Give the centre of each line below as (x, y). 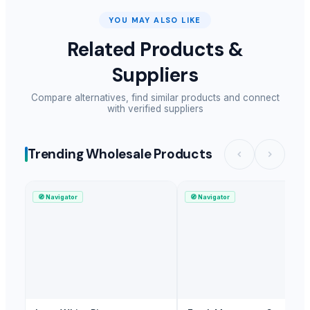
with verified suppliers (155, 108)
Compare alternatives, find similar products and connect (155, 97)
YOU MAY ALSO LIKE (155, 20)
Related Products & (155, 49)
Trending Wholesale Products (120, 154)
